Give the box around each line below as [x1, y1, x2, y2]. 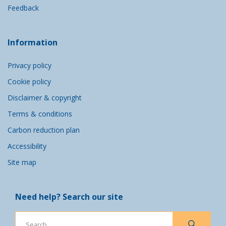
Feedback [8, 3, 39, 13]
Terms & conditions [8, 109, 72, 119]
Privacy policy [8, 61, 51, 71]
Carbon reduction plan [8, 125, 80, 135]
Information [8, 37, 58, 48]
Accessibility [8, 141, 46, 151]
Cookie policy [8, 77, 51, 87]
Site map [8, 157, 36, 167]
